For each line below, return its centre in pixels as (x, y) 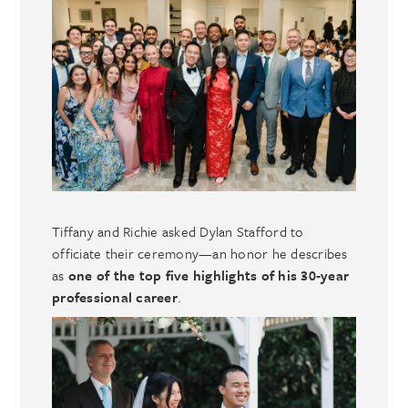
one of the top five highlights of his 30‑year (209, 275)
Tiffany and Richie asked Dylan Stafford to (178, 231)
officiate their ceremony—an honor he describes (200, 253)
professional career (115, 296)
